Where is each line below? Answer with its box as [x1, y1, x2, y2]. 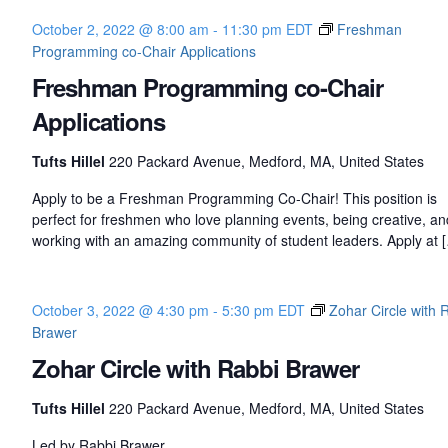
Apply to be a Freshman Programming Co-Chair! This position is [31, 188, 437, 209]
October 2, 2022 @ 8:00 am [31, 19, 209, 40]
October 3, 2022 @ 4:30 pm [31, 300, 209, 321]
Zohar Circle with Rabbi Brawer [31, 351, 359, 386]
